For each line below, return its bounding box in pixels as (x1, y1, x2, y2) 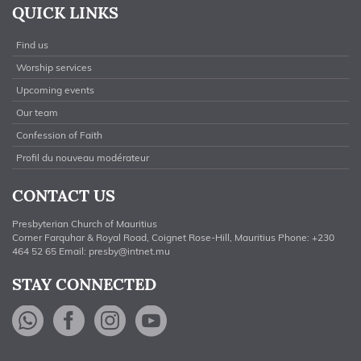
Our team (16, 106, 58, 118)
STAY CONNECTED (12, 274, 156, 294)
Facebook (93, 305, 216, 337)
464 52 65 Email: (12, 245, 89, 257)
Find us (16, 39, 48, 51)
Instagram (134, 305, 259, 337)
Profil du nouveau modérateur (16, 151, 149, 164)
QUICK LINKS (12, 2, 118, 23)
